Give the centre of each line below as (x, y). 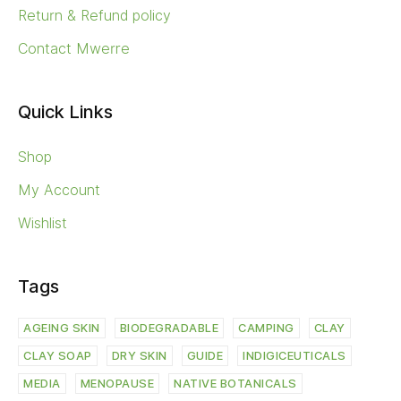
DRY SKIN (139, 356)
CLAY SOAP (58, 356)
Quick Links (65, 112)
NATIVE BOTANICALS (235, 384)
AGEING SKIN (62, 328)
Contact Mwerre (74, 49)
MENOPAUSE (117, 384)
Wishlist (43, 223)
